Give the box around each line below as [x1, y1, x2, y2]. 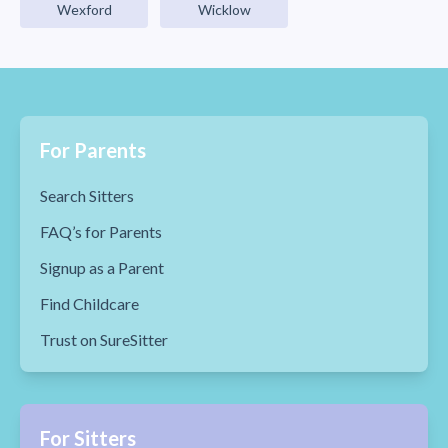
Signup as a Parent [40, 258, 164, 277]
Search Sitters [40, 186, 134, 205]
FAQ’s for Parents [40, 222, 162, 241]
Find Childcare [40, 294, 139, 313]
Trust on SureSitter [40, 330, 168, 349]
